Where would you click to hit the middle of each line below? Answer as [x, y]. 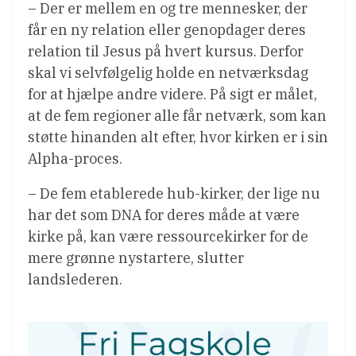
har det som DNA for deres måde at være [164, 215]
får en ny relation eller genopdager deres [167, 30]
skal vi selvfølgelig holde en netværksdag [168, 73]
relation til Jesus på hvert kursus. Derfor [166, 52]
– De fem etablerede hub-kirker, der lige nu [174, 194]
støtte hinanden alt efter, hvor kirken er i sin [178, 137]
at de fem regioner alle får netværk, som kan [177, 116]
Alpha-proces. [75, 159]
